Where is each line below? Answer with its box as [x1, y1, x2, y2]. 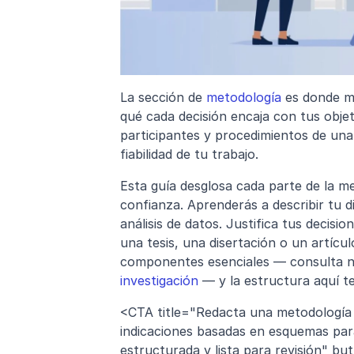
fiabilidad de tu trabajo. [120, 146, 258, 163]
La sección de [120, 89, 206, 106]
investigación [120, 273, 198, 289]
